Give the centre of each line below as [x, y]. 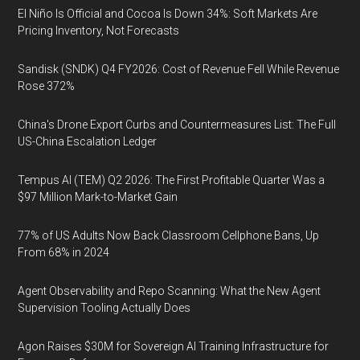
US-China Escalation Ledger [88, 141]
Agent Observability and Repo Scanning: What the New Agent [170, 291]
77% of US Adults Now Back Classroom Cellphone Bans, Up [169, 235]
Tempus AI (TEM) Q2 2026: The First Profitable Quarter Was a [172, 180]
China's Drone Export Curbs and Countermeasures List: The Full [177, 125]
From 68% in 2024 [64, 252]
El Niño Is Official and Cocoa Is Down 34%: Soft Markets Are [168, 14]
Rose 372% [47, 86]
